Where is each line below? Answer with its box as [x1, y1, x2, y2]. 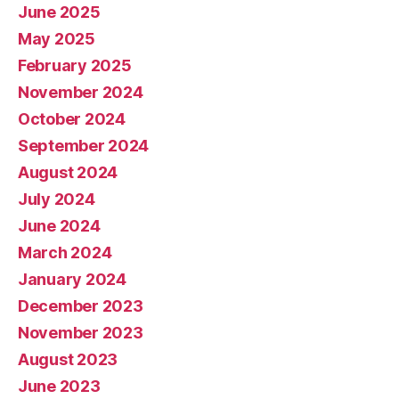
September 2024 [18, 135, 150, 155]
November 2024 [18, 82, 143, 102]
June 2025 [18, 2, 101, 21]
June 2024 [18, 216, 101, 235]
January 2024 [18, 269, 126, 289]
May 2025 [18, 28, 95, 48]
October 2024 [18, 109, 126, 128]
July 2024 [18, 189, 95, 208]
